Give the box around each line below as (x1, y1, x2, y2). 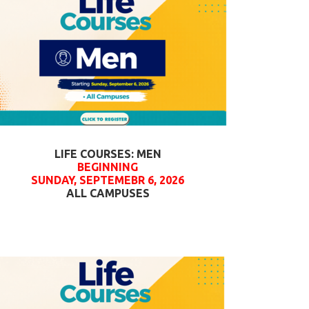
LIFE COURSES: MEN (54, 148, 161, 160)
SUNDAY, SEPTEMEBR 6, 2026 (31, 174, 184, 186)
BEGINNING (77, 161, 138, 173)
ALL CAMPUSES (66, 187, 150, 199)
